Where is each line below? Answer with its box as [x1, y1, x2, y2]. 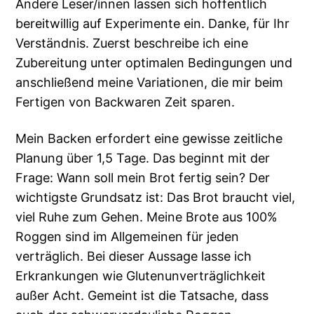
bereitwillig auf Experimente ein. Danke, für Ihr [15, 16, 290, 32]
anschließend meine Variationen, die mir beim [15, 75, 284, 90]
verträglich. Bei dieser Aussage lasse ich [15, 249, 252, 264]
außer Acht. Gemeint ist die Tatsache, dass [15, 288, 269, 303]
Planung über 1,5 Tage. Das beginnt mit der [15, 151, 271, 166]
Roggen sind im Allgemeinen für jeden [15, 229, 240, 245]
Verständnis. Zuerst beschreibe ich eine [15, 36, 249, 51]
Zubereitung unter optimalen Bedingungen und [15, 55, 293, 71]
